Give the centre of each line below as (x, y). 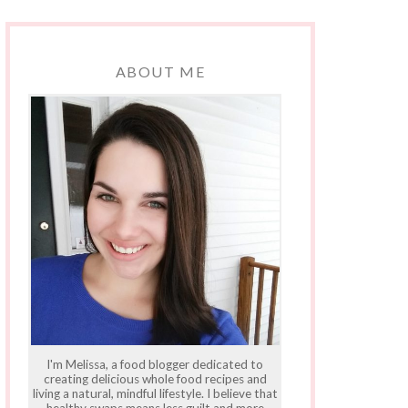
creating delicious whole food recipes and (155, 378)
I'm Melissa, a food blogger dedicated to (155, 364)
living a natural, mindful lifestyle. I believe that (155, 393)
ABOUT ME (160, 71)
